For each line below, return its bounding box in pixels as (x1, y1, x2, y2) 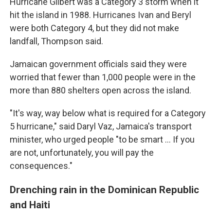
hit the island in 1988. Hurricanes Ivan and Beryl (10, 10, 191, 20)
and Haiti (10, 199, 50, 211)
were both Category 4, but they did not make (10, 23, 179, 33)
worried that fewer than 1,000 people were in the (10, 72, 196, 82)
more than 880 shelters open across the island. (10, 85, 191, 95)
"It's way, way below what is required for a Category (10, 108, 206, 118)
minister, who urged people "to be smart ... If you (10, 134, 195, 145)
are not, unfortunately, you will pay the (10, 147, 154, 158)
